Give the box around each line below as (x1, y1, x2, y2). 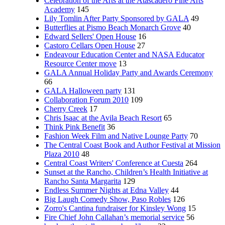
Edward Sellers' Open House (44, 32, 136, 41)
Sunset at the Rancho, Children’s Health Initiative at (44, 168, 208, 176)
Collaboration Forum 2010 (44, 95, 129, 104)
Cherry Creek (44, 104, 87, 113)
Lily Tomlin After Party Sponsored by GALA (44, 14, 189, 23)
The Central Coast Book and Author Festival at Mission (44, 141, 220, 149)
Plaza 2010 (44, 150, 79, 158)
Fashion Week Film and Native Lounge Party (44, 132, 188, 140)
